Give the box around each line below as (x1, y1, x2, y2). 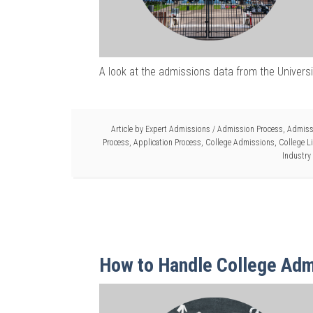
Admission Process (217, 124, 283, 134)
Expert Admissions (145, 124, 210, 134)
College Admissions (205, 137, 275, 147)
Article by (111, 124, 145, 134)
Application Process (133, 137, 201, 147)
